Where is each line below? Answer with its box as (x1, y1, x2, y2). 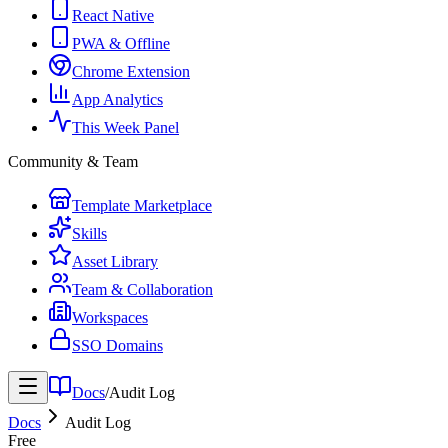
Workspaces (72, 309, 148, 326)
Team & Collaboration (72, 281, 213, 298)
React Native (72, 7, 154, 24)
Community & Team (8, 153, 138, 170)
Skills (72, 225, 107, 242)
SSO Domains (72, 337, 163, 354)
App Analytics (72, 91, 163, 108)
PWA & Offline (72, 35, 170, 52)
